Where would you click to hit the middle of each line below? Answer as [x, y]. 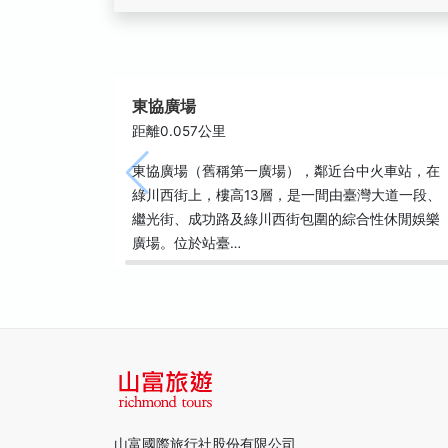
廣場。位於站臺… [186, 243]
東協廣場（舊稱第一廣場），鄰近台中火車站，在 [286, 171]
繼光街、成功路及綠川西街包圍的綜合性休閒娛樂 [286, 219]
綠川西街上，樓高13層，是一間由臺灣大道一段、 [286, 195]
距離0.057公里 [179, 131]
